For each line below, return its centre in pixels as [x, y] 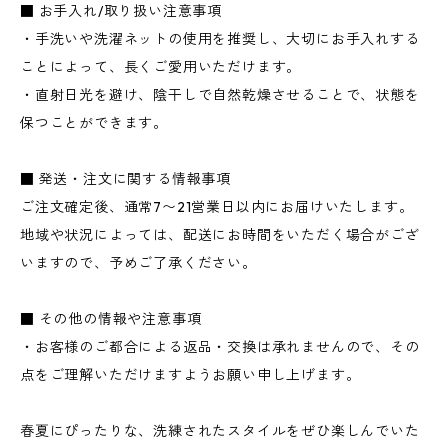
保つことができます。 [94, 123]
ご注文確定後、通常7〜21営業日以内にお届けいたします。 [217, 207]
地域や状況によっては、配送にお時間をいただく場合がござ [220, 235]
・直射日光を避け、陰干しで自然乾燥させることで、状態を [220, 95]
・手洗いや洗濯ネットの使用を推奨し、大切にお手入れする [220, 39]
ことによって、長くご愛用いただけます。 [161, 67]
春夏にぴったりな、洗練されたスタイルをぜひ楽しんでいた [220, 431]
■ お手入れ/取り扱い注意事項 [121, 11]
